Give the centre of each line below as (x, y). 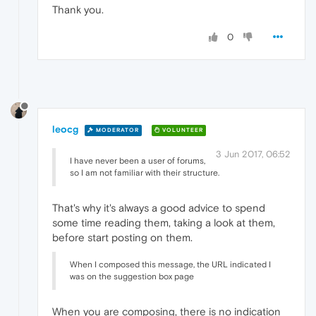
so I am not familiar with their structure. (145, 173)
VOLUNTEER (182, 130)
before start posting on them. (122, 238)
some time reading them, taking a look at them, (164, 223)
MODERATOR (116, 130)
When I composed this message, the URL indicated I (170, 265)
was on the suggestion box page (132, 277)
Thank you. (78, 9)
